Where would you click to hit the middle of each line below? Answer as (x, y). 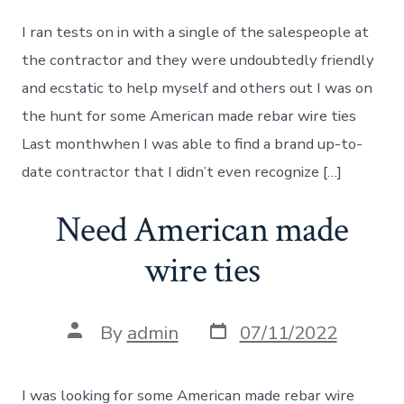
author (95, 349)
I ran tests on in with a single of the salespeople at (196, 32)
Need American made (202, 230)
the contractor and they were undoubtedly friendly (198, 60)
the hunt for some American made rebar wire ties (189, 116)
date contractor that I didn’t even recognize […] (182, 172)
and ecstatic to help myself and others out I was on (197, 88)
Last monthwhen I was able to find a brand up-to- (193, 144)
